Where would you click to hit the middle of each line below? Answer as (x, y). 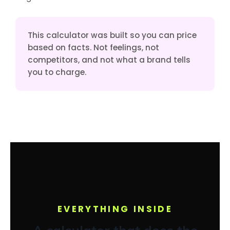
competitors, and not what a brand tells (109, 60)
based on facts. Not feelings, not (93, 47)
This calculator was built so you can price (112, 35)
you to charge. (57, 72)
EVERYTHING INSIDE (115, 209)
